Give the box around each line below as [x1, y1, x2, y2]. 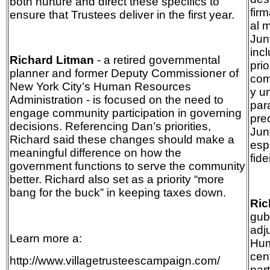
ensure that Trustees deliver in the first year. [10, 8, 234, 22]
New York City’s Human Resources [10, 80, 191, 93]
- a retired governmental [94, 54, 220, 67]
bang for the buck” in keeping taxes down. [10, 186, 229, 199]
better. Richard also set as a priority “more [10, 173, 224, 186]
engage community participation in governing [10, 107, 242, 120]
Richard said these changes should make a [10, 133, 234, 146]
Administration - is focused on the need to [10, 93, 224, 107]
